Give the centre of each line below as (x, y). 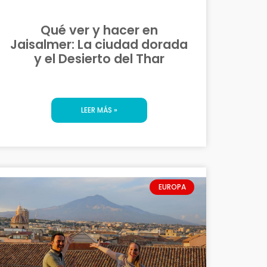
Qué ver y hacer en (99, 30)
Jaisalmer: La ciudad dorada (99, 44)
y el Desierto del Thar (99, 58)
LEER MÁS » (99, 110)
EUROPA (172, 187)
